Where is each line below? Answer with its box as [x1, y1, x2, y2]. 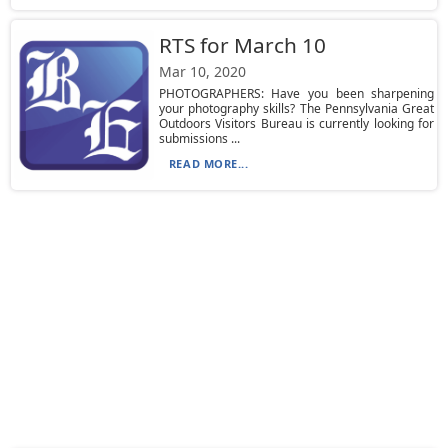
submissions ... [158, 130, 240, 147]
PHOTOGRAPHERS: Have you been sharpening [158, 85, 435, 102]
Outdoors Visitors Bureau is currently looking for [158, 115, 435, 132]
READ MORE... [168, 156, 249, 171]
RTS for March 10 [158, 31, 326, 59]
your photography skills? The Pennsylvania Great [158, 100, 435, 117]
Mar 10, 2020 [158, 62, 246, 81]
